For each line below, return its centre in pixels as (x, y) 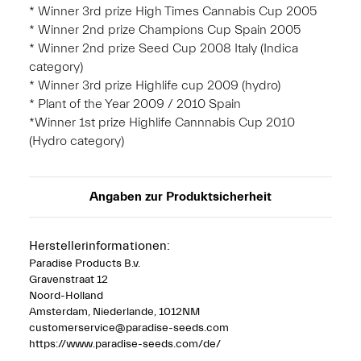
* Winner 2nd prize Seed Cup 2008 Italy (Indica (164, 48)
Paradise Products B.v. (85, 263)
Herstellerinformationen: (100, 245)
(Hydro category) (77, 141)
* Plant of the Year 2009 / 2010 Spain (135, 104)
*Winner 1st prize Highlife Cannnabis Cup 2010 (162, 122)
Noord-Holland (66, 295)
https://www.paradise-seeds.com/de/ (125, 344)
